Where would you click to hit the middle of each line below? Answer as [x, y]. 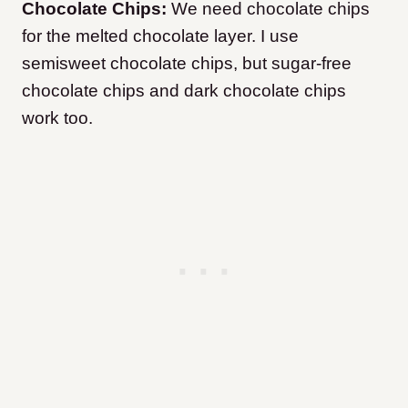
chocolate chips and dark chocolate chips [184, 91]
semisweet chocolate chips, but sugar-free [187, 64]
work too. [57, 118]
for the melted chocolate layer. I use [160, 36]
